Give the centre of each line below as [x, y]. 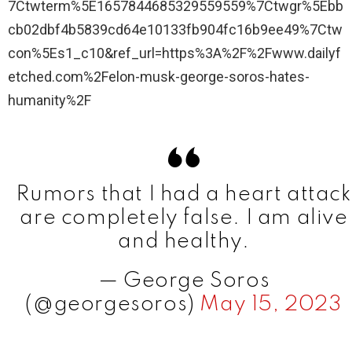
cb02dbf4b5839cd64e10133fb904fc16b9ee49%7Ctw [175, 30]
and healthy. [184, 242]
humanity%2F [49, 101]
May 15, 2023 [271, 305]
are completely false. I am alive [184, 218]
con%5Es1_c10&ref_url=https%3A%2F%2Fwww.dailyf [174, 53]
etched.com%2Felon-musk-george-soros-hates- [159, 77]
